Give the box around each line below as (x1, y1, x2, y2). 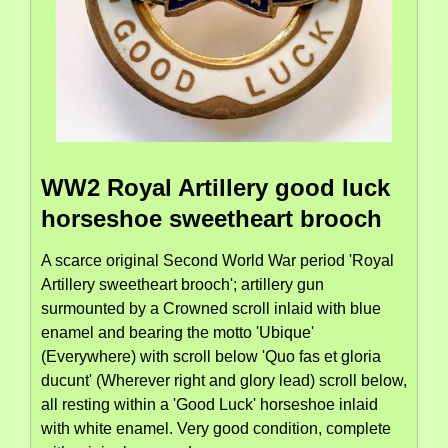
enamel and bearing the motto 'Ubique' (41, 324, 314, 342)
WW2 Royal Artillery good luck (41, 174, 390, 202)
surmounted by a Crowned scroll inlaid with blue (41, 300, 381, 318)
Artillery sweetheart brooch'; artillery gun (41, 276, 324, 294)
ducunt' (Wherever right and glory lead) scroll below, (41, 372, 407, 390)
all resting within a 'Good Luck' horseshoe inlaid (41, 396, 378, 414)
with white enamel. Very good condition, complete (41, 420, 391, 438)
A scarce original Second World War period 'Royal (41, 252, 394, 270)
